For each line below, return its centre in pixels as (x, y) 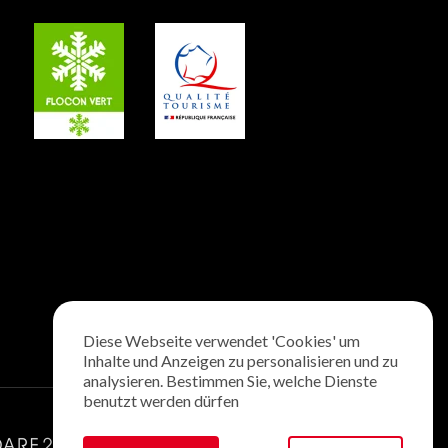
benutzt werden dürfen (161, 400)
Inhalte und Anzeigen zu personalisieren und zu (240, 360)
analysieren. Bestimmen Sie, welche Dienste (230, 380)
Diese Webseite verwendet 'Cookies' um (221, 340)
